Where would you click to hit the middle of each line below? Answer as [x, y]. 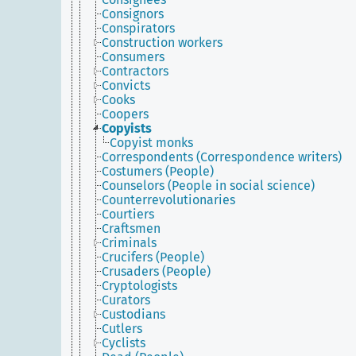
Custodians [133, 314]
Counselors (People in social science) [208, 186]
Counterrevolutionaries [168, 200]
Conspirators [138, 28]
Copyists [127, 128]
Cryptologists [139, 286]
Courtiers [128, 214]
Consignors [133, 14]
